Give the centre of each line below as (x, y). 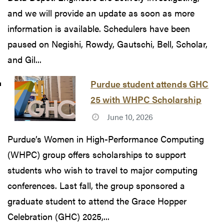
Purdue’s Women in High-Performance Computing (106, 139)
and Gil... (24, 59)
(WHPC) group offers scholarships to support (97, 154)
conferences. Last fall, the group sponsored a (96, 185)
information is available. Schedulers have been (99, 28)
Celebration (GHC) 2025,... (58, 216)
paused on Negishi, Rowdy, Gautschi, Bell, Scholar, (107, 44)
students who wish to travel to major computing (102, 170)
